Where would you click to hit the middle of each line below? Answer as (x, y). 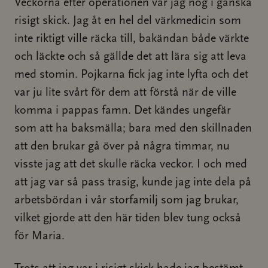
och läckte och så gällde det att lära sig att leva (130, 57)
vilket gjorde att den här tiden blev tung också (128, 218)
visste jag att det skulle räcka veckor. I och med (131, 165)
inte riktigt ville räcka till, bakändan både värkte (132, 39)
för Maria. (39, 236)
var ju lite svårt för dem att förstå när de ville (125, 93)
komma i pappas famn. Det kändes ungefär (123, 111)
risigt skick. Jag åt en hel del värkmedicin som (128, 21)
